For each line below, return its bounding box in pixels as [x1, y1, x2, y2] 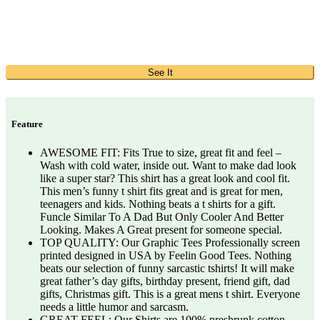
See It [147, 67, 173, 79]
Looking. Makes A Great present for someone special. [40, 223, 282, 236]
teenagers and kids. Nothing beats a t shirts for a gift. [40, 197, 276, 210]
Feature [11, 119, 43, 130]
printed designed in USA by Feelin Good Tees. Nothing [40, 249, 291, 261]
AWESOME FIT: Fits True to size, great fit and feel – [40, 146, 281, 159]
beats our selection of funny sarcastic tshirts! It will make [40, 261, 294, 274]
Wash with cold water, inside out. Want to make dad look [40, 159, 296, 171]
